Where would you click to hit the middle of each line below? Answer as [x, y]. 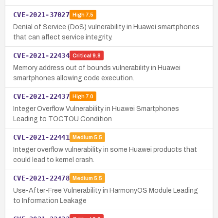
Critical [82, 56]
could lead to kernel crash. [54, 160]
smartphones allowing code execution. [74, 78]
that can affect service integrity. [63, 37]
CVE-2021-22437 [41, 96]
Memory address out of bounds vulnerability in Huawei [97, 68]
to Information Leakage [50, 200]
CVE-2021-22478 [41, 178]
